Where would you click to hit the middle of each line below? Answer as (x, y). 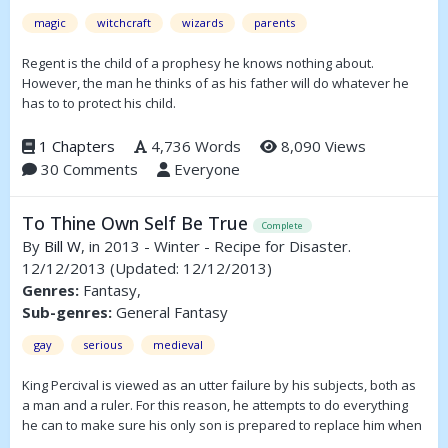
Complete (282, 226)
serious (102, 345)
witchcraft (124, 22)
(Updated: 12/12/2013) (191, 268)
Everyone (205, 169)
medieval (178, 345)
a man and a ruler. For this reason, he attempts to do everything (215, 405)
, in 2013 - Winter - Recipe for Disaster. (216, 246)
